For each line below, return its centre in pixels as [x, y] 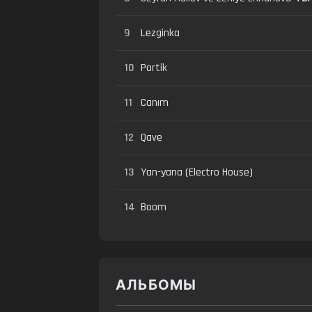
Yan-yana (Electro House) [197, 172]
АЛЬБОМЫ [156, 286]
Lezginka [160, 33]
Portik [154, 68]
